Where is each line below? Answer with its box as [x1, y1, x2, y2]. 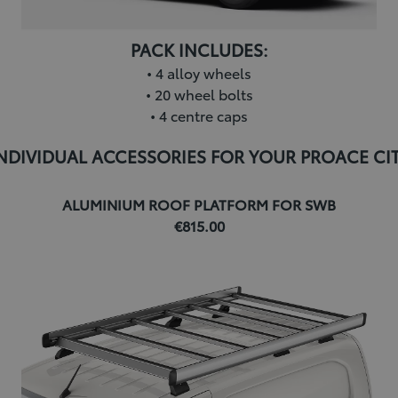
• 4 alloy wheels [147, 61, 251, 83]
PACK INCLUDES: [130, 36, 268, 61]
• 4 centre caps [150, 104, 248, 125]
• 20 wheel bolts [145, 83, 253, 104]
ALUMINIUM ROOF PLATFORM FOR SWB [62, 193, 336, 214]
